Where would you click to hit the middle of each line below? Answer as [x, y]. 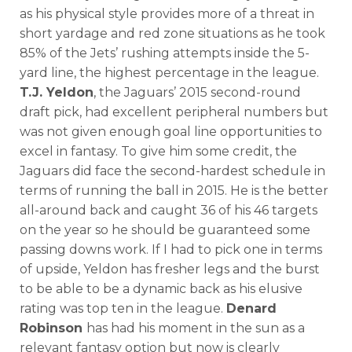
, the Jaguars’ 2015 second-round [197, 92]
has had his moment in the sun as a [196, 328]
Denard [251, 308]
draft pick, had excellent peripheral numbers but [174, 112]
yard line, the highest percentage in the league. [169, 72]
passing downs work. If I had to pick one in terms [171, 249]
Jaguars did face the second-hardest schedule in [172, 170]
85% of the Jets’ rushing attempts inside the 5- [165, 53]
